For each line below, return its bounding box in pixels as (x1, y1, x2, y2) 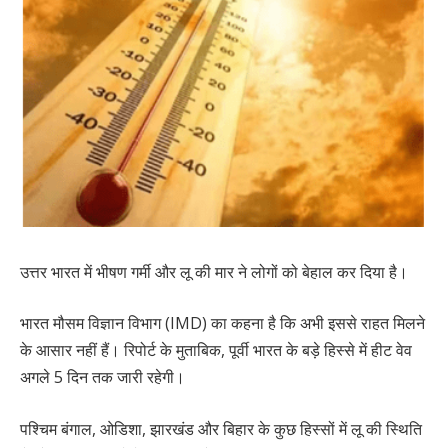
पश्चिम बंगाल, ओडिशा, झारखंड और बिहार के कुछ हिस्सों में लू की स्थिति (20, 417, 422, 440)
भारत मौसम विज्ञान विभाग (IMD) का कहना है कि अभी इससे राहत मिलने (20, 312, 425, 335)
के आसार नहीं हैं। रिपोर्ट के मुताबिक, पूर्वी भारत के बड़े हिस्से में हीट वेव (20, 339, 412, 362)
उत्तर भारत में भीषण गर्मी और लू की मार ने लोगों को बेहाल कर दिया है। (20, 260, 408, 283)
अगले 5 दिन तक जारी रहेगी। (20, 366, 185, 389)
